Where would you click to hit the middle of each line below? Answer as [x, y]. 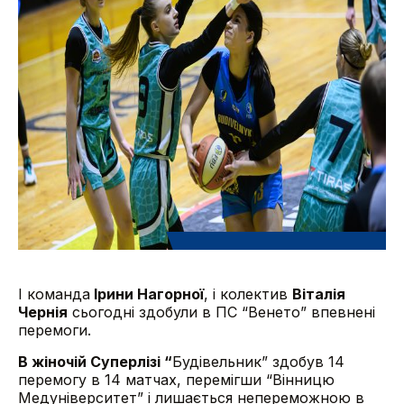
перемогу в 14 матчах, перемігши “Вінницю [176, 380]
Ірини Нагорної [147, 294]
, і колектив [248, 294]
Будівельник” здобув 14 [258, 362]
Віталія [319, 294]
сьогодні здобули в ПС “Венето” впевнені [221, 312]
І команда [54, 294]
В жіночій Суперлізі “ [95, 362]
